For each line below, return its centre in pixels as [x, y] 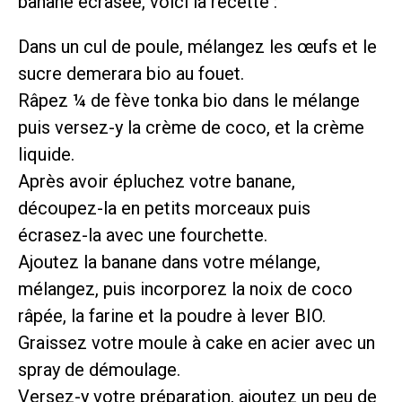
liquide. [46, 154]
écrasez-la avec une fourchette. [143, 235]
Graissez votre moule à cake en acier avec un [197, 342]
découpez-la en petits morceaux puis [164, 208]
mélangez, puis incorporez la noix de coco [185, 288]
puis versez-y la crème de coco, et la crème [191, 127]
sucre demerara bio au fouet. [131, 73]
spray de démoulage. [99, 369]
